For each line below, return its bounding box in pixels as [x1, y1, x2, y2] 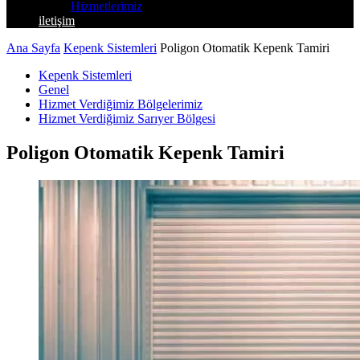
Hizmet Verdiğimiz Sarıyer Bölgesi [39, 112, 215, 125]
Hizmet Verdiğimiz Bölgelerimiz [39, 97, 202, 111]
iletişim [39, 14, 75, 27]
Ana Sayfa [6, 41, 60, 55]
